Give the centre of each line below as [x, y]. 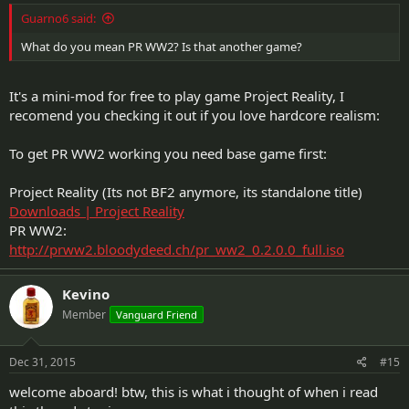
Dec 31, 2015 [42, 362]
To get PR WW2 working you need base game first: [168, 153]
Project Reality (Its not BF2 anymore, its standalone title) [186, 192]
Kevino [86, 294]
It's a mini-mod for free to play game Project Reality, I [177, 96]
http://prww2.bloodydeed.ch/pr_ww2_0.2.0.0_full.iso [177, 249]
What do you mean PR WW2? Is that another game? [162, 46]
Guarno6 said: [58, 18]
